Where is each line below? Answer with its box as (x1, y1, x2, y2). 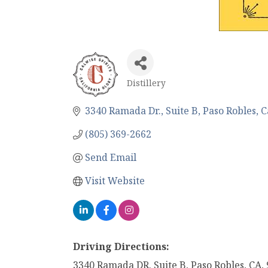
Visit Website (85, 174, 145, 187)
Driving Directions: (73, 240, 169, 253)
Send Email (85, 151, 136, 164)
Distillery (127, 77, 166, 89)
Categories (126, 84, 185, 102)
